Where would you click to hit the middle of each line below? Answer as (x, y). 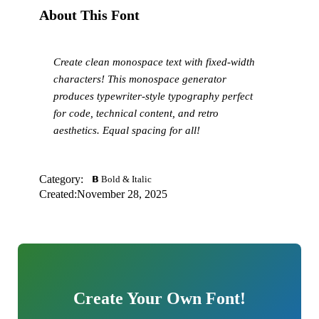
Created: (58, 194)
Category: (62, 179)
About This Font (90, 15)
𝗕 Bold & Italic (122, 179)
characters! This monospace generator (140, 79)
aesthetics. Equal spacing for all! (127, 130)
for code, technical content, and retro (136, 113)
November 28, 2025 (122, 194)
